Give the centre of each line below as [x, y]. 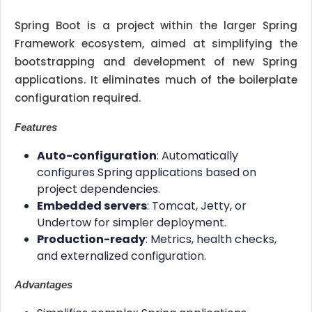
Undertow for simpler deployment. [132, 223]
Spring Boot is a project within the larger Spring [156, 26]
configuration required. [78, 98]
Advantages [44, 285]
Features [36, 127]
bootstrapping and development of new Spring [156, 62]
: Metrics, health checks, [211, 240]
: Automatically [197, 156]
